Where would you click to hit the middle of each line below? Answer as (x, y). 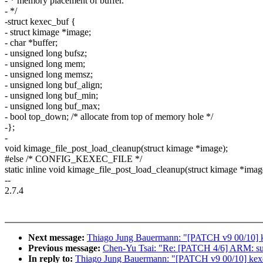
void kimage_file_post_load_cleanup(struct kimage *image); (116, 149)
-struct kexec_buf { (40, 22)
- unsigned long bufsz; (46, 53)
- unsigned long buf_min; (51, 96)
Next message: (58, 238)
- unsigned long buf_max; (52, 106)
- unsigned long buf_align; (53, 85)
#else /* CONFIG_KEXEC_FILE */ (73, 159)
